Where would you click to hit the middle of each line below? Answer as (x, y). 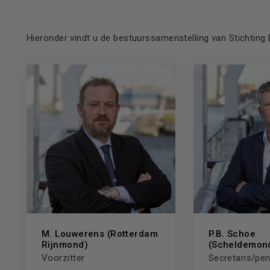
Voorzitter (63, 258)
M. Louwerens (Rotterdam (100, 234)
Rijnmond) (65, 244)
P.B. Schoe (232, 234)
